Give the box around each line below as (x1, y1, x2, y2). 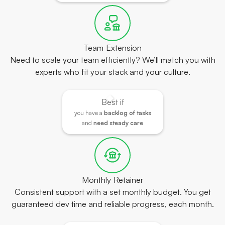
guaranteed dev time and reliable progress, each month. (11, 199, 214, 209)
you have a (74, 109, 104, 117)
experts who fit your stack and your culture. (35, 67, 190, 77)
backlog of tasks (103, 109, 151, 117)
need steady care (93, 119, 143, 127)
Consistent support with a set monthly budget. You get (14, 187, 211, 197)
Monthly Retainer (82, 174, 143, 185)
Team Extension (83, 42, 142, 53)
